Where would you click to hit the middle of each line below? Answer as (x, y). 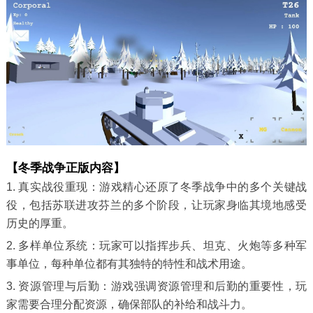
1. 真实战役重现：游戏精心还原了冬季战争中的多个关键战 (156, 187)
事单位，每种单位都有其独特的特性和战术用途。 (129, 263)
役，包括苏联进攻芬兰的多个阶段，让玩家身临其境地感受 (156, 205)
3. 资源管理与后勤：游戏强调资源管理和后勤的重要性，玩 (156, 286)
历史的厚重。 (39, 223)
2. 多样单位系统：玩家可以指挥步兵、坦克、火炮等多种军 (156, 245)
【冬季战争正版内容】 (65, 168)
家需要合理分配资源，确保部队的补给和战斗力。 (129, 304)
